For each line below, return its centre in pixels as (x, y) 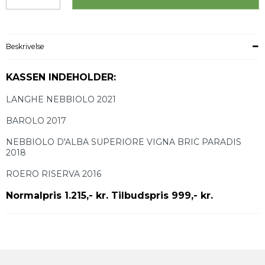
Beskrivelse (25, 47)
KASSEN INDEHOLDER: (61, 77)
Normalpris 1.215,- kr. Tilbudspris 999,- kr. (109, 196)
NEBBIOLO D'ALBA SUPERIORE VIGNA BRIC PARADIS (124, 142)
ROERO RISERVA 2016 (54, 174)
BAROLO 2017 (36, 121)
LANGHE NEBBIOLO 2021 (61, 100)
